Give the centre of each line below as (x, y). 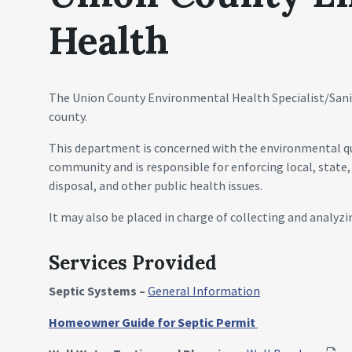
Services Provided (133, 263)
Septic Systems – (98, 291)
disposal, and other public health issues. (156, 185)
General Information (204, 291)
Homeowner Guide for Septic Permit (153, 322)
